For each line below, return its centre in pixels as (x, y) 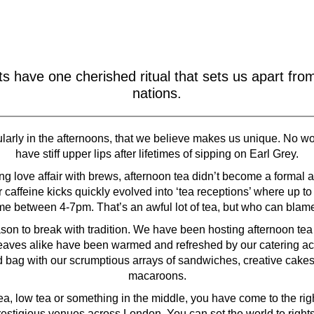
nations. (157, 93)
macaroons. (157, 276)
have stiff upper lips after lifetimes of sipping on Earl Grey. (157, 154)
